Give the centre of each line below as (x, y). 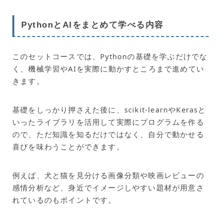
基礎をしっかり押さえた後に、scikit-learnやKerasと (109, 109)
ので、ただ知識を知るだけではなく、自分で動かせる (108, 134)
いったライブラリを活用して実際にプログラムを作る (108, 122)
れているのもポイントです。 (64, 200)
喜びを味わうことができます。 (68, 146)
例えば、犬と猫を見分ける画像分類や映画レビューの (108, 175)
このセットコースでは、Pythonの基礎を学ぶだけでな (110, 56)
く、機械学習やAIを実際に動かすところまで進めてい (108, 68)
